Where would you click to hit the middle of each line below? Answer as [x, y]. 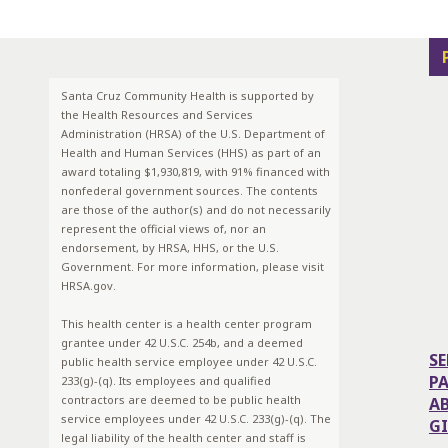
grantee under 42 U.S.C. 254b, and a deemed [182, 342]
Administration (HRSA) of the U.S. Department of [193, 133]
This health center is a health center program [186, 323]
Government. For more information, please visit [192, 266]
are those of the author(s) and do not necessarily [196, 209]
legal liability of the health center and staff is [183, 437]
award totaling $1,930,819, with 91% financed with [195, 171]
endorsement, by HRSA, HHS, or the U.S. [170, 247]
